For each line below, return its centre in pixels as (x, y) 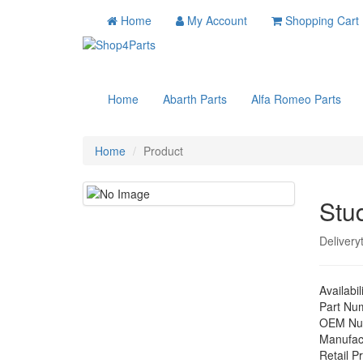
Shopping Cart (322, 20)
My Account (217, 20)
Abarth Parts (195, 99)
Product (163, 151)
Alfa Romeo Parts (296, 99)
